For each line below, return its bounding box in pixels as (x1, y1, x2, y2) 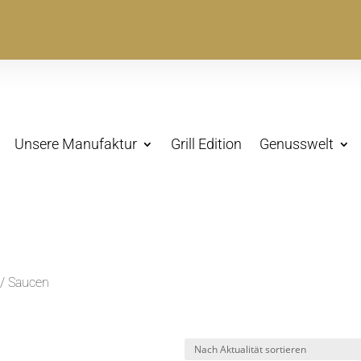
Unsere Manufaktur (14, 135, 137, 152)
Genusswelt (259, 135, 334, 152)
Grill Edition (170, 135, 242, 152)
